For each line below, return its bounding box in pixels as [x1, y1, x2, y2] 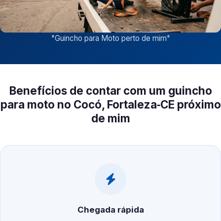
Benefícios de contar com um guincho [9, 84, 212, 98]
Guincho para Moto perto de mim [54, 34, 167, 43]
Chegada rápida [77, 205, 144, 215]
